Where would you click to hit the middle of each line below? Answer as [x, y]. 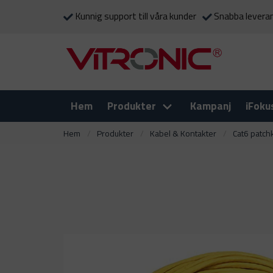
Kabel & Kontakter [183, 133]
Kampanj [211, 106]
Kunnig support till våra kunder [136, 16]
